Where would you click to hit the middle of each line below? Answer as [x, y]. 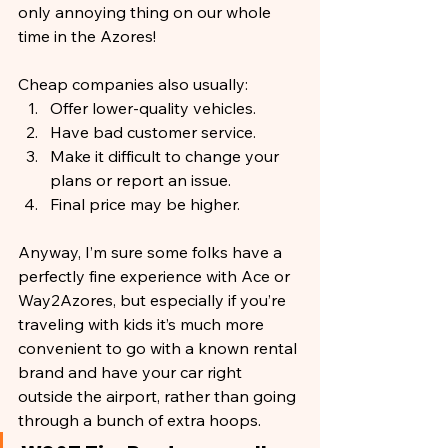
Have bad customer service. [153, 131]
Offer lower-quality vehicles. [153, 107]
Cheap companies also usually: [133, 83]
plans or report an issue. [140, 179]
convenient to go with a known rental [159, 347]
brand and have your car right [132, 371]
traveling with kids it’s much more [143, 323]
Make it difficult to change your [166, 155]
